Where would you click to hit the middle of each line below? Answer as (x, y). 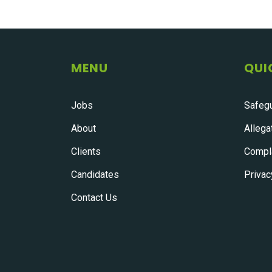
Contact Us (94, 198)
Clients (86, 151)
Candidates (95, 175)
